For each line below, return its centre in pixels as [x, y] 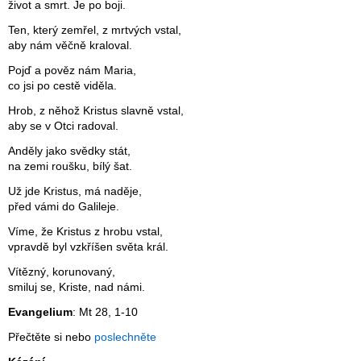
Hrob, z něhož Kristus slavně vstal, [96, 111]
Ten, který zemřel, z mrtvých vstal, [95, 31]
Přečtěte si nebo [51, 338]
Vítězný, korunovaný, [62, 272]
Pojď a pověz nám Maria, [72, 71]
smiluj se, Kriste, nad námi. [77, 288]
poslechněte [125, 338]
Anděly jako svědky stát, [69, 151]
